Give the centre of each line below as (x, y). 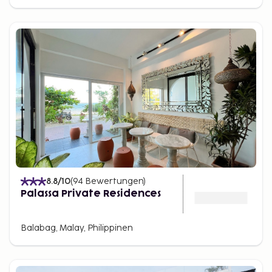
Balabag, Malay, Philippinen (77, 228)
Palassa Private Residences (91, 194)
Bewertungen (114, 181)
